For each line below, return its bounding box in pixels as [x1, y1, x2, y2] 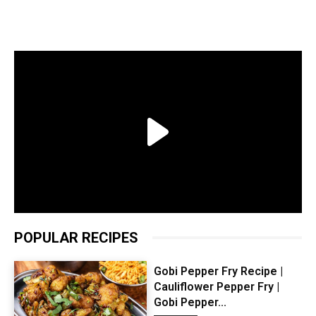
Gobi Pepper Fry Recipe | [153, 264, 283, 278]
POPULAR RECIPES [14, 229, 138, 246]
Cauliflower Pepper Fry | [153, 279, 279, 293]
